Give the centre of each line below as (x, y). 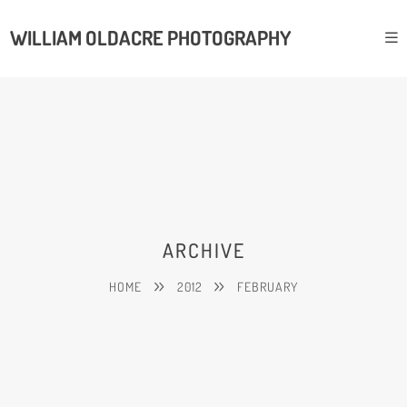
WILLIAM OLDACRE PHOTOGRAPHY (150, 38)
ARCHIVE (203, 250)
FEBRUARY (268, 286)
